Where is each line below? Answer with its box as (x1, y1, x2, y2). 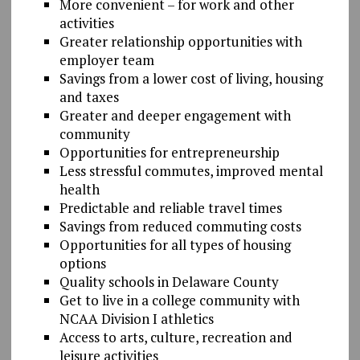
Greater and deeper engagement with (59, 105, 291, 125)
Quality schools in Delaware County (59, 272, 279, 291)
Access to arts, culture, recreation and (59, 327, 292, 346)
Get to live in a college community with (59, 290, 300, 309)
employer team (59, 50, 154, 69)
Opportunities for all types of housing (59, 235, 291, 254)
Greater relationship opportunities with (59, 31, 302, 51)
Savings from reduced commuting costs (59, 216, 301, 235)
